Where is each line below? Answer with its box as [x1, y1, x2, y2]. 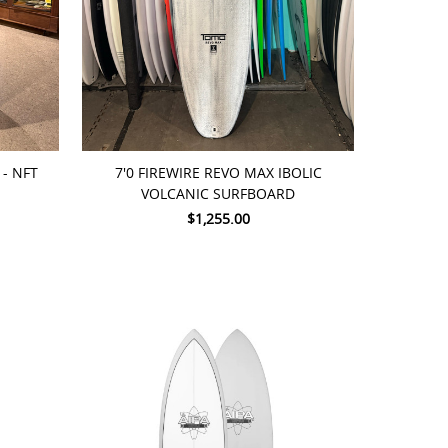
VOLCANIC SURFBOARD [141, 184, 296, 204]
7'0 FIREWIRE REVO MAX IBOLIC [114, 163, 322, 183]
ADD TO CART [104, 122, 196, 142]
